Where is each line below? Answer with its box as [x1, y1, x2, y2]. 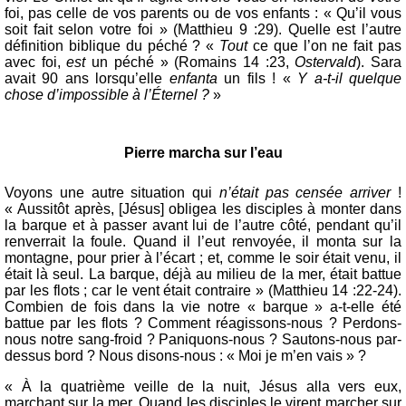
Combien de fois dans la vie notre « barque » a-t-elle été [5, 299, 401, 314]
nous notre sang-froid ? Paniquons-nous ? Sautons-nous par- [5, 332, 401, 347]
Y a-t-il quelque [297, 71, 402, 86]
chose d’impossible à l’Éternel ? [5, 87, 209, 102]
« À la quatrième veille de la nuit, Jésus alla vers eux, [5, 379, 401, 394]
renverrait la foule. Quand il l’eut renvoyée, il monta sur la [5, 234, 401, 249]
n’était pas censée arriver [218, 185, 391, 200]
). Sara [356, 54, 402, 70]
